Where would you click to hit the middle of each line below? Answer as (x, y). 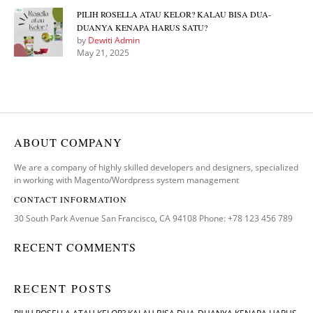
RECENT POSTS (63, 288)
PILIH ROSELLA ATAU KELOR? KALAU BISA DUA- (174, 14)
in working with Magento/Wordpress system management (126, 180)
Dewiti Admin (114, 40)
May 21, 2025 (103, 53)
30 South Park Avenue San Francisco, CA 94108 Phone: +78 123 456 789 (153, 218)
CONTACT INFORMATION (71, 199)
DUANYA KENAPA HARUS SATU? (142, 27)
